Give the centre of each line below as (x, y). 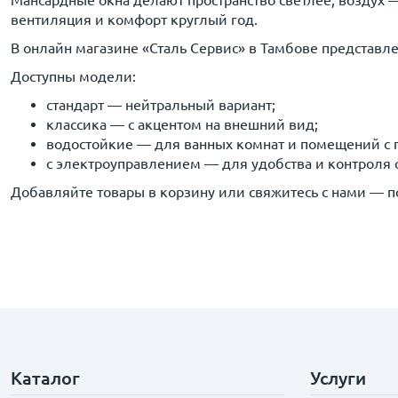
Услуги (338, 378)
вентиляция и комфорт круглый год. (134, 20)
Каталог (45, 378)
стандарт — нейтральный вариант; (161, 105)
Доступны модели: (73, 76)
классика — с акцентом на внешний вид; (182, 124)
